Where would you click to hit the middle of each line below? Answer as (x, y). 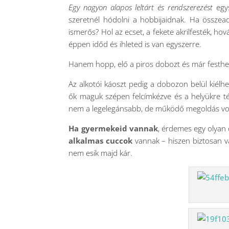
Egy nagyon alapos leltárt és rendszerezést (141, 7)
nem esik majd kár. (101, 153)
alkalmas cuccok (101, 141)
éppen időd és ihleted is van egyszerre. (135, 44)
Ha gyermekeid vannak (113, 128)
